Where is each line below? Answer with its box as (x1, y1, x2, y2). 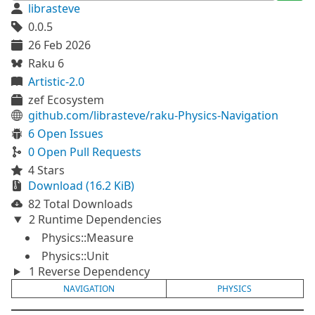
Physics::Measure (41, 230, 134, 245)
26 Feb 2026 (28, 37, 91, 53)
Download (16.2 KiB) (28, 178, 134, 193)
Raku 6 (28, 56, 64, 71)
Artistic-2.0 (28, 74, 84, 89)
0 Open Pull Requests (28, 144, 141, 160)
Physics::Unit (41, 248, 109, 264)
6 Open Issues (28, 126, 103, 141)
